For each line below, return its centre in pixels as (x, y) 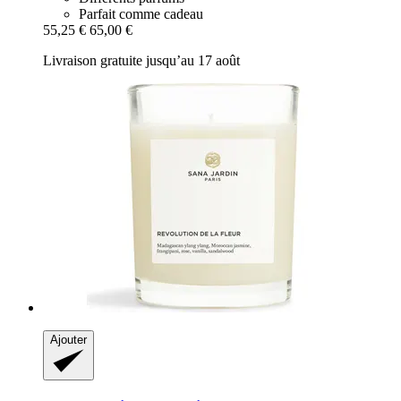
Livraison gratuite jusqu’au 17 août (141, 61)
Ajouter (68, 340)
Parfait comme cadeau (141, 14)
